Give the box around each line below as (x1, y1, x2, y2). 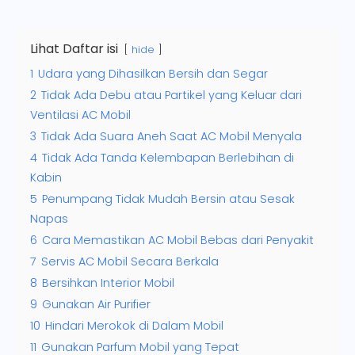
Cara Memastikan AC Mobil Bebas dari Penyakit (42, 231, 314, 248)
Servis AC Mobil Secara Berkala (41, 253, 219, 269)
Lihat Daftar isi (30, 39, 118, 58)
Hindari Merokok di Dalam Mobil (45, 317, 223, 334)
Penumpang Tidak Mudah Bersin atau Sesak (42, 190, 295, 207)
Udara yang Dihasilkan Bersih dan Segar (38, 65, 268, 82)
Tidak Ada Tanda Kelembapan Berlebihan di (42, 149, 294, 166)
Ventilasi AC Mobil (30, 106, 131, 123)
